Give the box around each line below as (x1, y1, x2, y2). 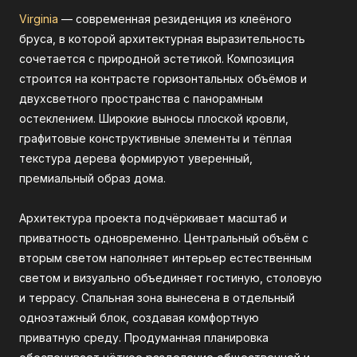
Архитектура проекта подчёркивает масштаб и (19, 211, 287, 225)
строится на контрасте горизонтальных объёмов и (19, 72, 307, 85)
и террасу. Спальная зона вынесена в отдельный (19, 291, 295, 304)
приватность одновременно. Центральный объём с (19, 231, 308, 245)
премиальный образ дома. (19, 171, 166, 185)
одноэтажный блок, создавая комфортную (19, 311, 259, 324)
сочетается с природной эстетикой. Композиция (19, 52, 294, 65)
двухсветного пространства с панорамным (19, 92, 263, 105)
